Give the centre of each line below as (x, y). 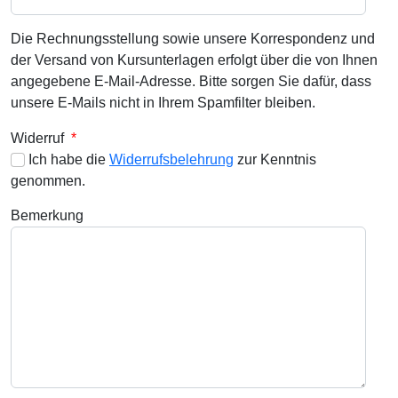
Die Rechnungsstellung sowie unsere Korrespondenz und (193, 38)
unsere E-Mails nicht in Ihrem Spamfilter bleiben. (163, 102)
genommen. (48, 180)
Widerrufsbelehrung (171, 159)
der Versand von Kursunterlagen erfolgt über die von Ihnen (194, 60)
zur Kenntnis (275, 159)
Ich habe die (67, 159)
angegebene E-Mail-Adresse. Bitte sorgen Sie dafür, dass (191, 81)
